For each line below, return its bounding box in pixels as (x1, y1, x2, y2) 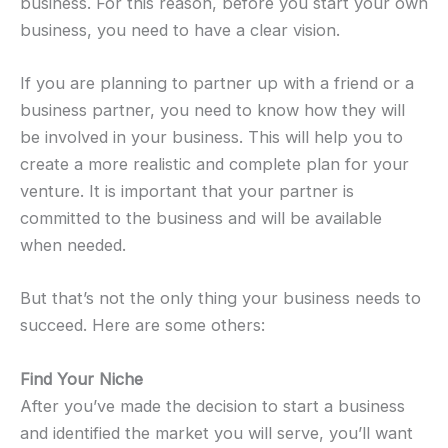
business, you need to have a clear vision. (20, 19, 340, 40)
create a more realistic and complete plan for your (20, 154, 409, 175)
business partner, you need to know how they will (20, 100, 405, 121)
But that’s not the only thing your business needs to (20, 288, 421, 309)
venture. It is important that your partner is (20, 181, 354, 202)
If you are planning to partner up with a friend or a (20, 73, 414, 94)
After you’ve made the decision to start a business (20, 395, 405, 416)
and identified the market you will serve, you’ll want (20, 422, 413, 443)
